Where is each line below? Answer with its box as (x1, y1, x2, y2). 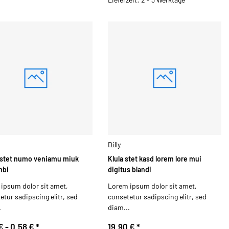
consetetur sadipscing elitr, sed (108, 192, 207, 201)
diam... (108, 202, 130, 212)
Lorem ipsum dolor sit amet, (108, 181, 197, 190)
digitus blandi (108, 165, 151, 174)
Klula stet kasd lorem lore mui (108, 154, 201, 164)
